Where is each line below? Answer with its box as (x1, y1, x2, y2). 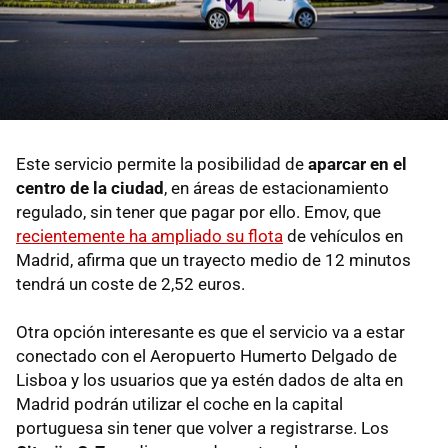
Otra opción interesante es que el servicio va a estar (16, 321, 405, 342)
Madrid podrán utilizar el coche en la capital (16, 393, 343, 414)
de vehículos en (283, 225, 403, 246)
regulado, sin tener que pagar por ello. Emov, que (16, 201, 381, 222)
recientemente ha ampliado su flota (16, 225, 283, 246)
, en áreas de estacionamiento (164, 177, 389, 198)
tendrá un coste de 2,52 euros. (16, 273, 245, 294)
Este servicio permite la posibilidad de (16, 153, 308, 174)
